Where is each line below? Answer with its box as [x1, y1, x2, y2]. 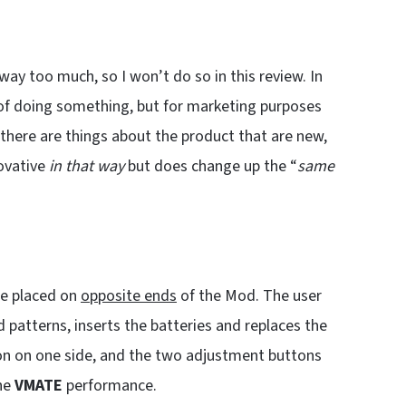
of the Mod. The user [177, 285, 322, 307]
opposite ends [81, 285, 177, 307]
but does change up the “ [124, 155, 297, 178]
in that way [49, 155, 124, 178]
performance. [63, 374, 157, 397]
